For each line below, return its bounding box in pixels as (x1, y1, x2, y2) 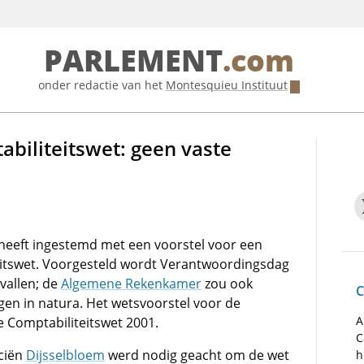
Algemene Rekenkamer (61, 275, 201, 292)
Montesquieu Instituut (165, 77, 288, 93)
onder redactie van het (37, 77, 166, 93)
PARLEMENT (43, 44, 223, 79)
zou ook (201, 275, 253, 292)
